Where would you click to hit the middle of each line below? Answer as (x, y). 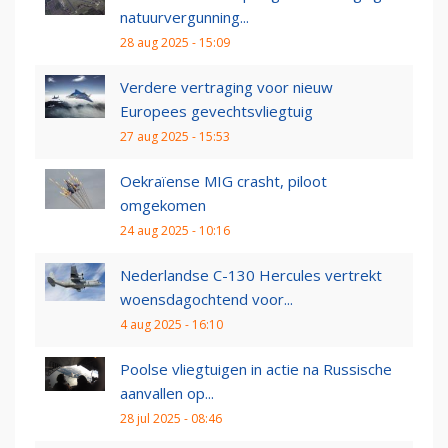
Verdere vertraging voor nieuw (226, 87)
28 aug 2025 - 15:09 (175, 43)
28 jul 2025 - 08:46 (171, 419)
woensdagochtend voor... (206, 299)
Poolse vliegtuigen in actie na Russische (256, 369)
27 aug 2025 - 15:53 (175, 137)
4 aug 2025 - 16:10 (171, 325)
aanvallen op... (167, 393)
